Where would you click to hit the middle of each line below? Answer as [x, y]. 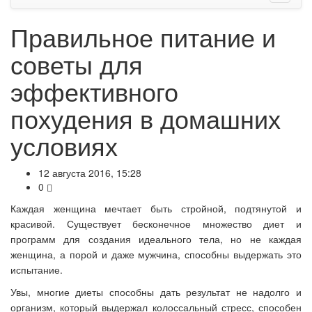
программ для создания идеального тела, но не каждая [156, 239]
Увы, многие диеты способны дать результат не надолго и [156, 292]
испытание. [37, 270]
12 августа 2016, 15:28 [90, 173]
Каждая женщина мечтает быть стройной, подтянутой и [156, 209]
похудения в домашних [146, 118]
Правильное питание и [143, 37]
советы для [77, 64]
